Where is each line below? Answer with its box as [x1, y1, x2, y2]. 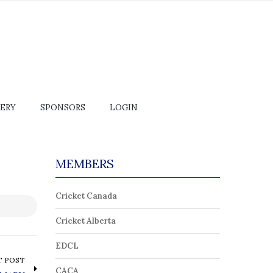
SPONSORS [40, 102, 85, 113]
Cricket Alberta [55, 216, 116, 226]
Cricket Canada [55, 191, 117, 201]
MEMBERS [55, 156, 114, 171]
